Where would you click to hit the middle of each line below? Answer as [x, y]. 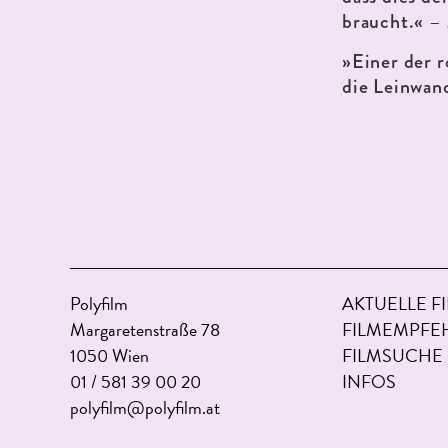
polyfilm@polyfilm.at [145, 407]
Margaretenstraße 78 [145, 329]
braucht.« [383, 22]
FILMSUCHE [392, 355]
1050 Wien [109, 355]
